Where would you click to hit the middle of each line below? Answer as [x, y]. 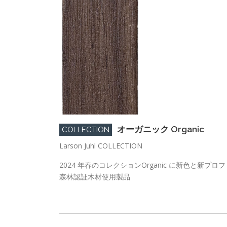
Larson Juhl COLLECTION [101, 145]
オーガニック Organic [161, 129]
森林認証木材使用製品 [95, 176]
